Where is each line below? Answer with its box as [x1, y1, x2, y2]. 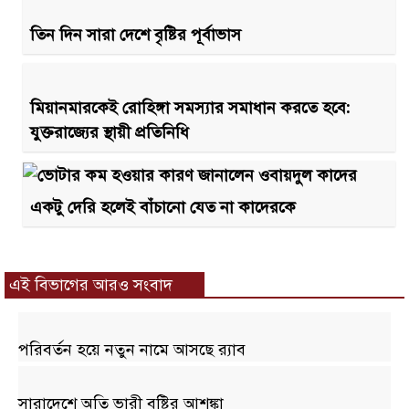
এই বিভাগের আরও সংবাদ [9, 273, 173, 296]
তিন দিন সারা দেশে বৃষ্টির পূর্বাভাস [30, 23, 241, 46]
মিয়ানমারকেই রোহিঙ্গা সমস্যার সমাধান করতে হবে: [30, 96, 351, 119]
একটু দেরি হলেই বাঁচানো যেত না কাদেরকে [30, 195, 296, 218]
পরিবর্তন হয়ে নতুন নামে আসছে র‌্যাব [18, 338, 246, 361]
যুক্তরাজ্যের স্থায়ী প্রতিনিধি [30, 121, 189, 143]
